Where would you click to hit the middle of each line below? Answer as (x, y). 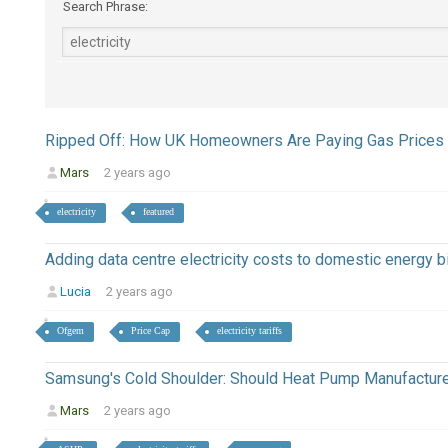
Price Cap (150, 331)
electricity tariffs (249, 331)
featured (158, 212)
